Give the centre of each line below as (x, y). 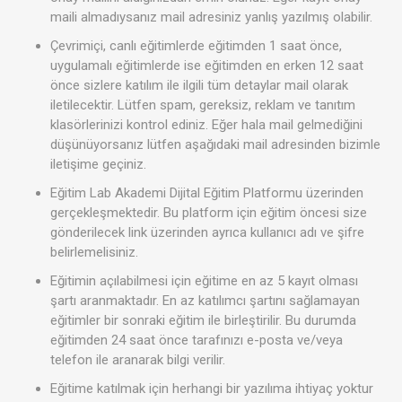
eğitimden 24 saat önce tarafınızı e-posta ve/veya (197, 340)
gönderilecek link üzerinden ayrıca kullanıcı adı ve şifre (207, 232)
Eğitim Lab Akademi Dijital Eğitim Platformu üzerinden (207, 192)
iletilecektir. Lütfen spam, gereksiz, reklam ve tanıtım (203, 105)
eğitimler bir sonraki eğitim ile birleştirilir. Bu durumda (203, 320)
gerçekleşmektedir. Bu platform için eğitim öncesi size (209, 212)
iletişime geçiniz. (98, 164)
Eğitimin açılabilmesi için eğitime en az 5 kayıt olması (204, 280)
